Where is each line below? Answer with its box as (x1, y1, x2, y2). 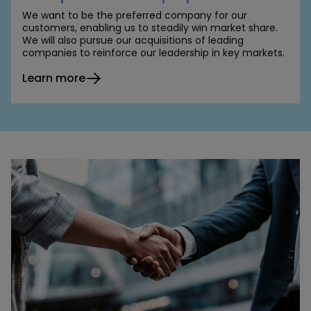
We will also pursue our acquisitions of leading (22, 33, 244, 48)
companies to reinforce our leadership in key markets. (22, 46, 285, 60)
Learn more (22, 70, 85, 87)
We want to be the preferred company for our (22, 8, 247, 23)
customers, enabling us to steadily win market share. (22, 21, 278, 35)
